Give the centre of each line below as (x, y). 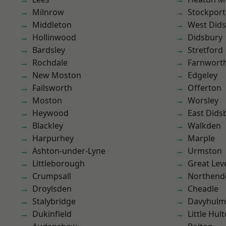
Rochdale (50, 63)
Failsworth (52, 88)
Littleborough (59, 163)
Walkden (204, 126)
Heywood (50, 113)
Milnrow (48, 12)
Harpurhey (53, 138)
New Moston (57, 75)
